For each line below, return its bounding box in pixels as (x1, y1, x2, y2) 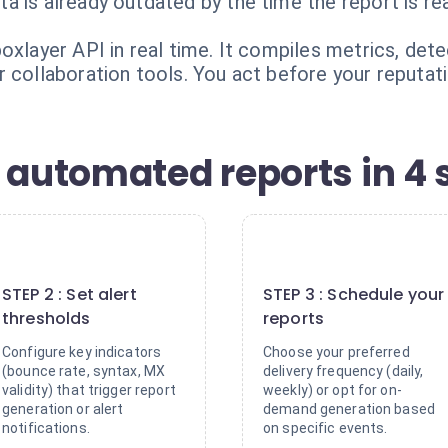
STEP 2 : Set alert (2, 283, 137, 306)
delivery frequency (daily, (263, 363, 424, 379)
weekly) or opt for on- (263, 382, 402, 398)
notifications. (2, 420, 90, 436)
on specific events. (263, 420, 388, 436)
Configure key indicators (2, 344, 162, 360)
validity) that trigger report (2, 382, 176, 398)
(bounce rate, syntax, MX (2, 363, 166, 379)
